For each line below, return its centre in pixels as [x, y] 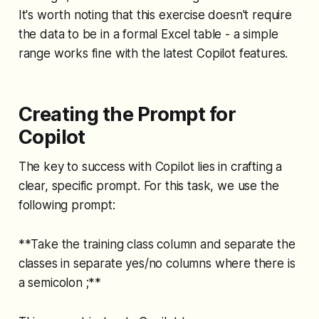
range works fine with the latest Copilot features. [153, 54]
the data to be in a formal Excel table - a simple [148, 35]
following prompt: [67, 205]
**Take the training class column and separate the [157, 245]
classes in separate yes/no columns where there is [157, 264]
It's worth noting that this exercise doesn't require [155, 15]
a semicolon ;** [60, 283]
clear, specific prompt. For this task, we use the [148, 186]
